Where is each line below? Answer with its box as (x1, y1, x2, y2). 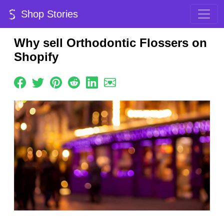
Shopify (14, 50, 58, 63)
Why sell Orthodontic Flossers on (14, 36, 207, 49)
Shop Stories (18, 8, 78, 19)
